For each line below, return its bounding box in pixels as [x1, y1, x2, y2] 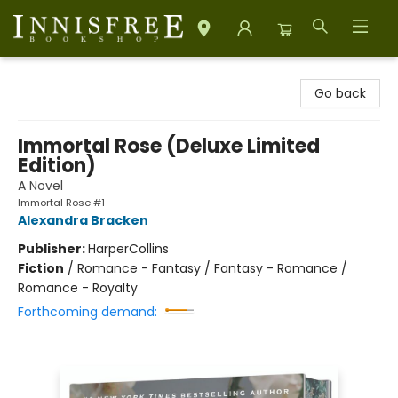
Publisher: [18, 240, 88, 258]
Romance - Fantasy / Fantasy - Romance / [77, 259, 347, 277]
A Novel [18, 177, 63, 195]
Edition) [18, 152, 96, 179]
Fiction [18, 259, 64, 277]
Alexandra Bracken [18, 211, 148, 229]
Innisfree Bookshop [13, 65, 130, 83]
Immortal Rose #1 [18, 195, 105, 210]
